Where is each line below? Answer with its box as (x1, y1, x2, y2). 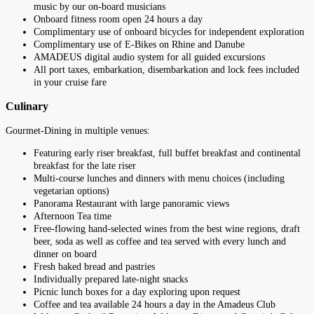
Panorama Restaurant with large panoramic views (34, 198, 229, 209)
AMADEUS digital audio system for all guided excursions (34, 51, 265, 62)
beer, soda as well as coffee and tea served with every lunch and (34, 235, 286, 247)
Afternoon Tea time (34, 210, 111, 221)
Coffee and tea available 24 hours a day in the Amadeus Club (34, 299, 275, 310)
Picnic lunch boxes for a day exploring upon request (34, 286, 240, 297)
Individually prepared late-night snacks (34, 273, 188, 285)
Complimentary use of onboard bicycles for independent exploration (34, 26, 304, 37)
